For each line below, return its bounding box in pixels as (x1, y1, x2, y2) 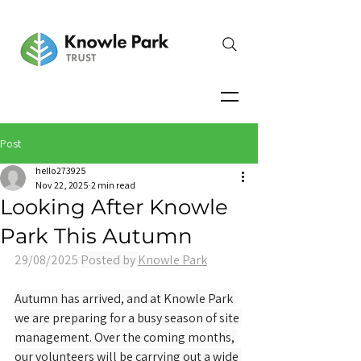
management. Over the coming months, (15, 329, 237, 346)
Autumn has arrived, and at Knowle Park (15, 290, 235, 307)
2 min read (91, 179, 135, 191)
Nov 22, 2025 (35, 179, 89, 191)
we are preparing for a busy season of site (15, 309, 242, 326)
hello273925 (35, 164, 86, 176)
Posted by (81, 251, 138, 268)
